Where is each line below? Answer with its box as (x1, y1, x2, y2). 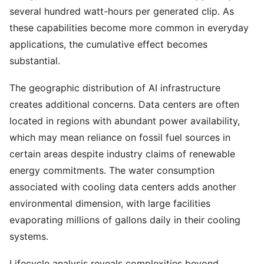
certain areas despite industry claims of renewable (9, 148, 235, 160)
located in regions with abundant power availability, (9, 115, 240, 127)
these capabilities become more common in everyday (9, 22, 249, 34)
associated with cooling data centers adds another (9, 181, 236, 193)
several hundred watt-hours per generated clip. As (9, 5, 234, 17)
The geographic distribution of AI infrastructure (9, 82, 220, 94)
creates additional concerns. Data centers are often (9, 98, 239, 110)
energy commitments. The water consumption (9, 164, 214, 176)
